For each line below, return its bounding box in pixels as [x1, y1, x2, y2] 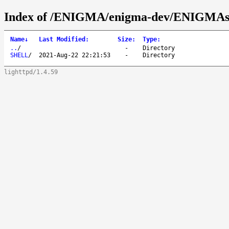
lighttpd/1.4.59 [4, 68, 58, 76]
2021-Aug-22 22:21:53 [39, 51, 110, 59]
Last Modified [39, 35, 85, 43]
